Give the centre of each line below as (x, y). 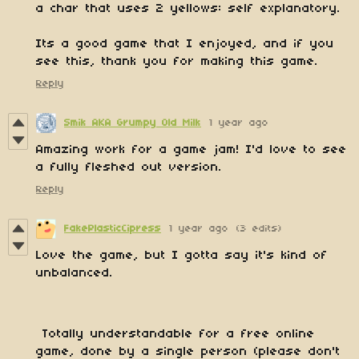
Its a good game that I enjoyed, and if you (185, 44)
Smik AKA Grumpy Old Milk (133, 123)
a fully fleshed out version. (129, 167)
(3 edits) (259, 228)
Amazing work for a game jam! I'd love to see (192, 149)
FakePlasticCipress (113, 228)
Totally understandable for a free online (175, 334)
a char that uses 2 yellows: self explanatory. (188, 8)
